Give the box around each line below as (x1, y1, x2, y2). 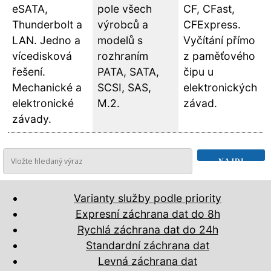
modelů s (97, 34, 143, 47)
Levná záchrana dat (98, 255, 197, 268)
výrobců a (97, 18, 149, 31)
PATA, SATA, (97, 65, 160, 78)
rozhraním (97, 50, 149, 62)
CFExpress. (183, 18, 241, 31)
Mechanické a (11, 81, 82, 94)
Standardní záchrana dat (86, 239, 209, 252)
